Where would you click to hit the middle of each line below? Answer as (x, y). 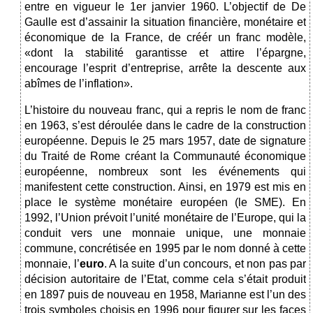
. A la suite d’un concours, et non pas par (205, 264)
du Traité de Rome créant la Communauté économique (165, 156)
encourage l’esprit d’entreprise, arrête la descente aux (165, 68)
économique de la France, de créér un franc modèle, (165, 38)
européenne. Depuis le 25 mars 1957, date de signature (165, 141)
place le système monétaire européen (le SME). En (165, 203)
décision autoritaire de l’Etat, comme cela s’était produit (165, 279)
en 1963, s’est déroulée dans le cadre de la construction (165, 126)
